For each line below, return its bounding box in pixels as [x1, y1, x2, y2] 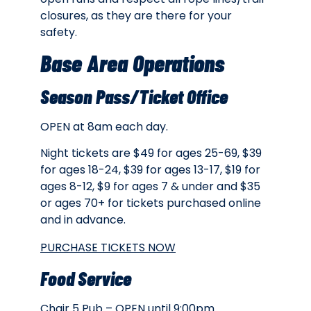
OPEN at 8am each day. [40, 118, 171, 135]
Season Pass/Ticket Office [40, 84, 228, 108]
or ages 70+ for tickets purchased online [40, 194, 261, 211]
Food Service [40, 266, 131, 290]
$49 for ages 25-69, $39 [133, 144, 262, 161]
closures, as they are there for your [40, 8, 232, 24]
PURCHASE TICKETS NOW [40, 239, 176, 256]
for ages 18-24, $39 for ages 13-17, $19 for [40, 161, 260, 178]
